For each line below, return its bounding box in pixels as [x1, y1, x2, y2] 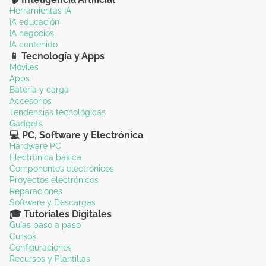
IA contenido [9, 39, 58, 49]
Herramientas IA [9, 5, 71, 15]
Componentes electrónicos [9, 163, 114, 173]
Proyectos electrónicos [9, 175, 99, 185]
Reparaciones [9, 186, 62, 196]
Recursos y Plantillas [9, 254, 90, 264]
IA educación [9, 17, 59, 27]
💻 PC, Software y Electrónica [9, 129, 143, 141]
